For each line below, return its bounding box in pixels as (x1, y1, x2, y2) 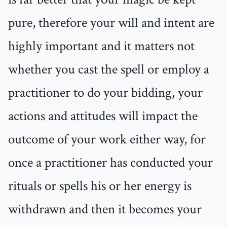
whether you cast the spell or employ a (8, 60, 209, 79)
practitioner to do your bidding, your (8, 84, 203, 102)
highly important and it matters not (8, 37, 195, 56)
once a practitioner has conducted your (8, 154, 213, 172)
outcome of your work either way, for (8, 130, 206, 149)
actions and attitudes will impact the (8, 107, 198, 126)
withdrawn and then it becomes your (8, 200, 202, 219)
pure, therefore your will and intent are (8, 14, 214, 32)
